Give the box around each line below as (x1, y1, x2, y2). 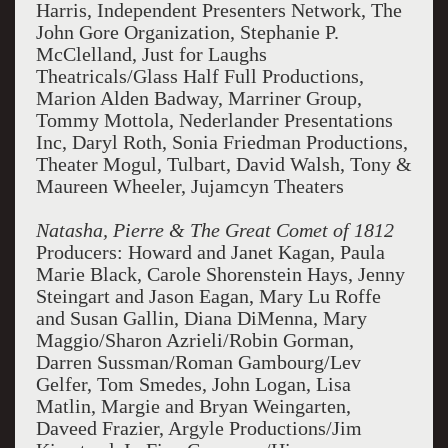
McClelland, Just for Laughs (35, 43, 267, 65)
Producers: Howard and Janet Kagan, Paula (35, 241, 385, 263)
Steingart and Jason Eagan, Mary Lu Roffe (35, 285, 381, 307)
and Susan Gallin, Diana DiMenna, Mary (35, 307, 367, 329)
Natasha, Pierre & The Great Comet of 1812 (35, 219, 394, 241)
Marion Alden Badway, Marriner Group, (35, 87, 362, 109)
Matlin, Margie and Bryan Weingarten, (35, 395, 351, 417)
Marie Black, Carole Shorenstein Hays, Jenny (35, 263, 405, 285)
